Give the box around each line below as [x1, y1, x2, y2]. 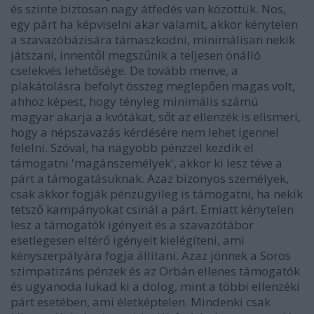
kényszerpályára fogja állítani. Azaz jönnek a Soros [11, 247, 291, 264]
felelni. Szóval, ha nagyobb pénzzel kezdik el [11, 139, 254, 156]
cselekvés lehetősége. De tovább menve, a [11, 62, 238, 79]
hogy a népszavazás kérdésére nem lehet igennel [11, 124, 279, 141]
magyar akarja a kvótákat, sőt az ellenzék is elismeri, [11, 109, 301, 125]
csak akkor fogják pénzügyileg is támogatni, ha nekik [11, 186, 303, 203]
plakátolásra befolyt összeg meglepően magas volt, [11, 78, 295, 95]
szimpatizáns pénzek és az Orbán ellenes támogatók [11, 263, 300, 280]
